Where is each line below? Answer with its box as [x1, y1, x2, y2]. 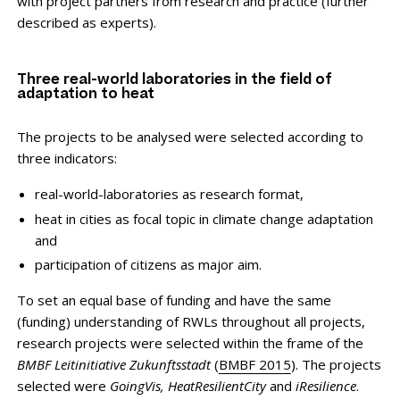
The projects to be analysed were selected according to [16, 127, 363, 146]
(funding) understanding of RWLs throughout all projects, [16, 312, 365, 331]
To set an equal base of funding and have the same [16, 291, 331, 310]
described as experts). [16, 12, 156, 31]
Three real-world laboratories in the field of [16, 73, 332, 87]
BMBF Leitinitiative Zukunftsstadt [16, 355, 211, 374]
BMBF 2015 [218, 355, 291, 374]
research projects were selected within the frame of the [16, 334, 363, 353]
